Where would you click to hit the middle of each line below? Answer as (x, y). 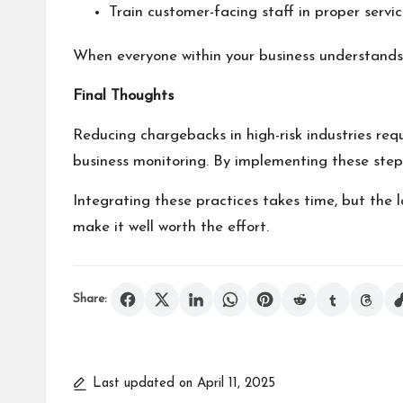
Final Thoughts (123, 96)
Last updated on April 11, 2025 (184, 384)
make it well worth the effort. (171, 228)
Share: (90, 300)
